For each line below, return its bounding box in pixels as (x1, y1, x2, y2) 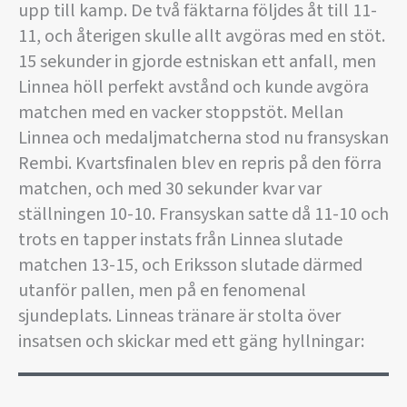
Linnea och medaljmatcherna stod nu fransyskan (18, 124, 389, 151)
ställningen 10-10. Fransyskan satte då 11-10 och (18, 201, 389, 227)
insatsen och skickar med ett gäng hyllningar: (18, 328, 364, 354)
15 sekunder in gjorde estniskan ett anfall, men (18, 48, 376, 74)
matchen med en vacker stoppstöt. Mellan (18, 99, 343, 125)
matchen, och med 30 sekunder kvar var (18, 175, 322, 202)
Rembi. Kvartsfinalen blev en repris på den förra (18, 150, 382, 176)
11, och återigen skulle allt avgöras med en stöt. (18, 23, 385, 49)
